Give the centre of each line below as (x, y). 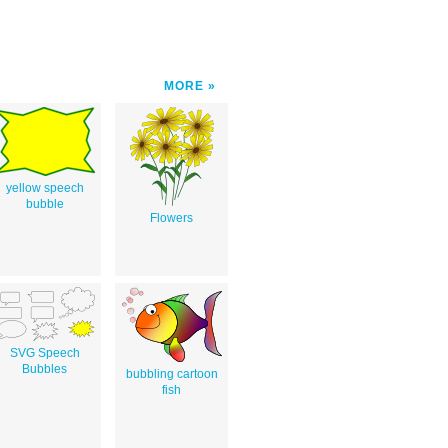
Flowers (171, 217)
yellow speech (44, 187)
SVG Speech (44, 352)
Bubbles (44, 368)
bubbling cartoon (171, 373)
